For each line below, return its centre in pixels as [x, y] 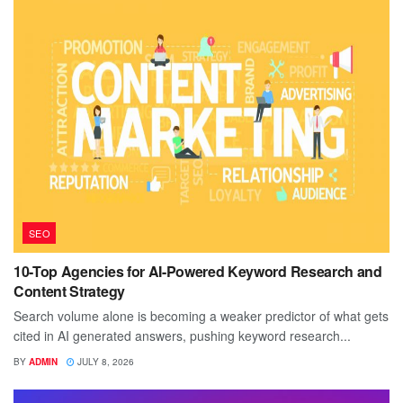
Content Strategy [69, 291]
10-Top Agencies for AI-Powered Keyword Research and [198, 272]
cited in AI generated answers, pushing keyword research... [182, 336]
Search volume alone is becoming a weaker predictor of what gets [201, 316]
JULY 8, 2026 [104, 362]
